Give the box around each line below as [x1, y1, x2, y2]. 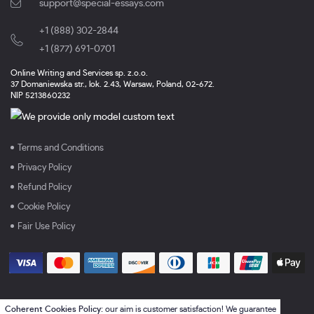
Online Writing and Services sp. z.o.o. [11, 68, 148, 77]
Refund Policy [18, 182, 71, 192]
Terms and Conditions [18, 143, 104, 153]
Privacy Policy [18, 163, 71, 172]
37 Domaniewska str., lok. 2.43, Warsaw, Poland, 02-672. [11, 79, 214, 88]
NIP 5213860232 [11, 90, 70, 100]
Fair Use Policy [18, 221, 75, 231]
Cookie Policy [18, 202, 70, 212]
